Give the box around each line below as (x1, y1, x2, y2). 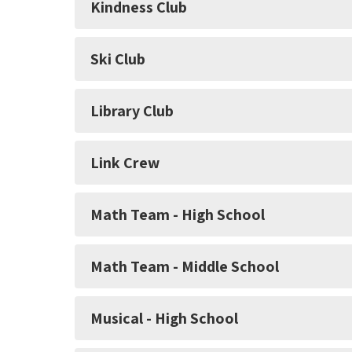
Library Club (90, 101, 174, 122)
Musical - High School (90, 308, 238, 329)
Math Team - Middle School (90, 256, 279, 277)
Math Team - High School (90, 204, 265, 225)
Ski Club (90, 49, 145, 70)
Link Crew (90, 152, 159, 174)
